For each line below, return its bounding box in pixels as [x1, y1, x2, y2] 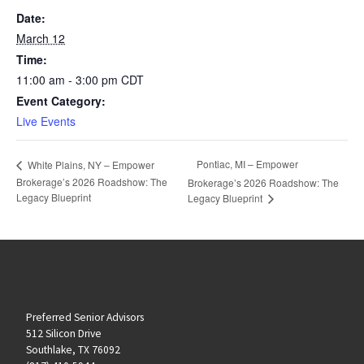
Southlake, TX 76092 [25, 343, 120, 357]
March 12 [16, 29, 65, 46]
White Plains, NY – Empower [25, 157, 154, 171]
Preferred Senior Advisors [25, 310, 144, 325]
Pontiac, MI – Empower [197, 157, 299, 171]
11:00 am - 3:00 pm [16, 71, 121, 88]
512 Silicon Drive [25, 327, 102, 341]
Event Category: [16, 92, 106, 109]
